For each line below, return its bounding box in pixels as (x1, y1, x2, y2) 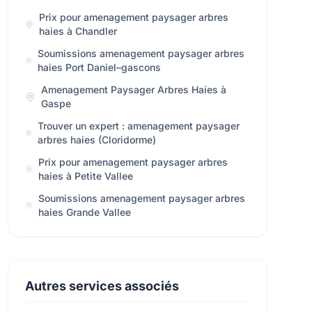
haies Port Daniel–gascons (37, 61, 161, 73)
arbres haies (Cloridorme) (38, 134, 157, 146)
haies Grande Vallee (38, 206, 131, 218)
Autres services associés (24, 279, 179, 293)
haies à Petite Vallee (38, 170, 134, 182)
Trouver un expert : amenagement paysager (38, 120, 240, 132)
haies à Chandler (39, 25, 118, 37)
